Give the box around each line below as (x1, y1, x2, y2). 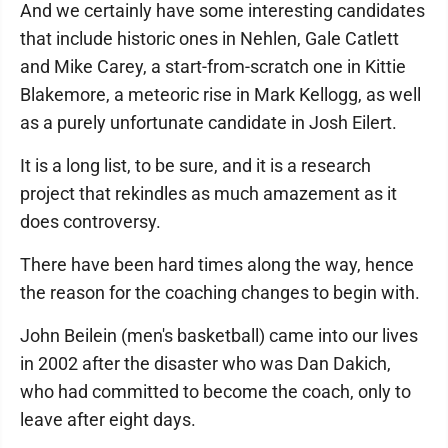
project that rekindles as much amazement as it (20, 183, 397, 204)
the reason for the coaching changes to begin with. (20, 282, 420, 303)
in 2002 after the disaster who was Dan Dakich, (20, 353, 391, 374)
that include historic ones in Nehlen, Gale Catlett (20, 28, 399, 49)
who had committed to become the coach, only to (20, 381, 411, 402)
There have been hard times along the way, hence (20, 254, 414, 275)
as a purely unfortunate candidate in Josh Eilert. (20, 112, 397, 133)
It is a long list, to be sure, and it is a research (20, 155, 371, 176)
